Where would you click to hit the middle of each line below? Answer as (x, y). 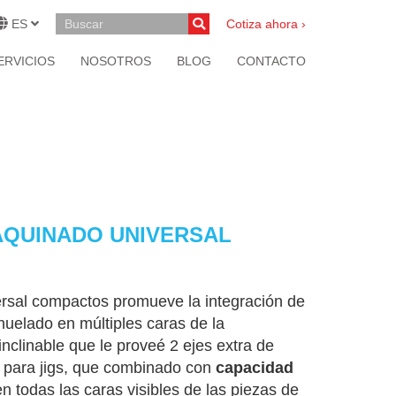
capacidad (255, 368)
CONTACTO (271, 61)
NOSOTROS (116, 61)
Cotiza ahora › (266, 24)
